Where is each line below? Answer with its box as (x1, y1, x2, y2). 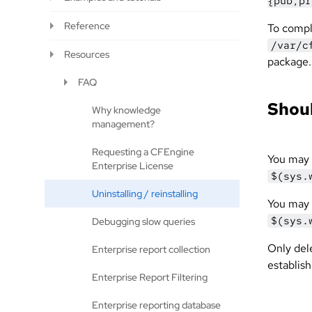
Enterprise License (92, 159, 173, 172)
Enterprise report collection (92, 243, 210, 256)
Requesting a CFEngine (92, 146, 194, 158)
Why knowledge (92, 104, 161, 116)
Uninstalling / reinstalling (92, 187, 198, 200)
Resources (64, 48, 109, 61)
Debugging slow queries (92, 215, 195, 228)
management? (92, 118, 155, 130)
